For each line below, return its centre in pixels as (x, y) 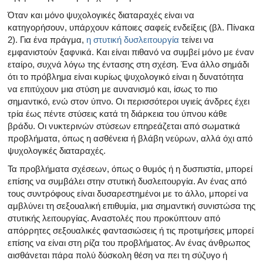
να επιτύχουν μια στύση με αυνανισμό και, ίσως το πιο (112, 89)
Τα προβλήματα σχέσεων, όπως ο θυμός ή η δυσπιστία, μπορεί (130, 168)
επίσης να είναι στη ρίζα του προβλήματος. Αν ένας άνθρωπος (129, 242)
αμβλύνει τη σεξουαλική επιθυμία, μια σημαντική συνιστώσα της (131, 205)
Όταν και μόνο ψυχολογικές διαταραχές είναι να (101, 15)
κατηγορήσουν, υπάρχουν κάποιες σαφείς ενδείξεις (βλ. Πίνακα (131, 27)
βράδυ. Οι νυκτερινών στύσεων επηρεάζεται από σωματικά (124, 126)
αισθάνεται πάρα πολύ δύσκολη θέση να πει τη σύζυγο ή (117, 255)
